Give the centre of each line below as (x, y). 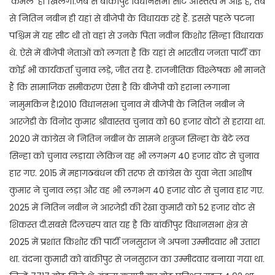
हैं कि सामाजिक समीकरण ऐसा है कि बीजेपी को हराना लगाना (119, 87)
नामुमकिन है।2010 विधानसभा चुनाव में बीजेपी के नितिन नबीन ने (127, 105)
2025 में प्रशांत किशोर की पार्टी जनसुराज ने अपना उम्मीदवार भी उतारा (134, 242)
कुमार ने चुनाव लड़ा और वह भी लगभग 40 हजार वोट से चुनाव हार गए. (137, 191)
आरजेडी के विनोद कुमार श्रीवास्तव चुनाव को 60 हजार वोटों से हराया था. (137, 122)
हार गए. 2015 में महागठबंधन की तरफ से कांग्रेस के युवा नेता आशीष (130, 173)
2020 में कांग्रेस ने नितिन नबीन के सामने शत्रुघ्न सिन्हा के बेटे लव (129, 139)
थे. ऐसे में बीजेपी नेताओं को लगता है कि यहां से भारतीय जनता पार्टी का (135, 53)
